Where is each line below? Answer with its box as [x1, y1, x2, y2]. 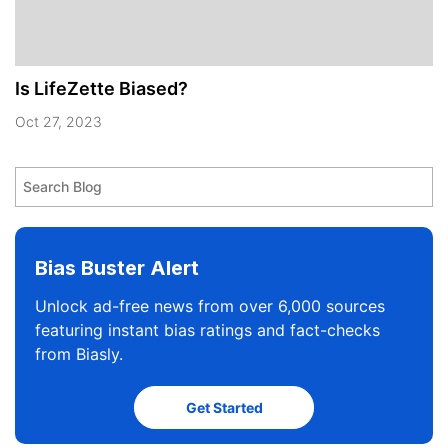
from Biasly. [35, 343, 123, 364]
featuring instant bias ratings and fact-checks [35, 319, 380, 340]
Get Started [185, 398, 263, 416]
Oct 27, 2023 [15, 112, 102, 130]
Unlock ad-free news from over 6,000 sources [35, 295, 385, 316]
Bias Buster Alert [35, 255, 199, 280]
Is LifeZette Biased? [15, 77, 188, 99]
